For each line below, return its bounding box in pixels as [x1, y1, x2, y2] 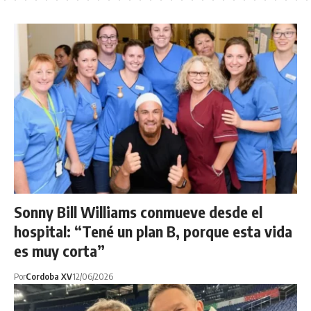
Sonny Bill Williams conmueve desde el [14, 201, 262, 221]
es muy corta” [14, 240, 105, 260]
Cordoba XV [26, 270, 72, 282]
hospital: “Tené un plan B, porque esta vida [14, 221, 292, 241]
